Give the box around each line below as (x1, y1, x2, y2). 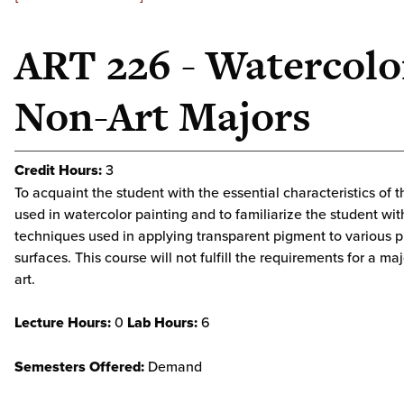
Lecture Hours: (14, 312, 111, 333)
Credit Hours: (14, 160, 102, 180)
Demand (144, 356, 202, 376)
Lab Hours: (127, 312, 197, 333)
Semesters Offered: (14, 356, 144, 377)
